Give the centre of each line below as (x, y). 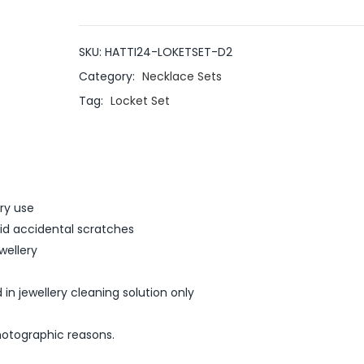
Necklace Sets (182, 76)
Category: (108, 76)
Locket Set (140, 100)
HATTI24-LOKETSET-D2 (168, 52)
